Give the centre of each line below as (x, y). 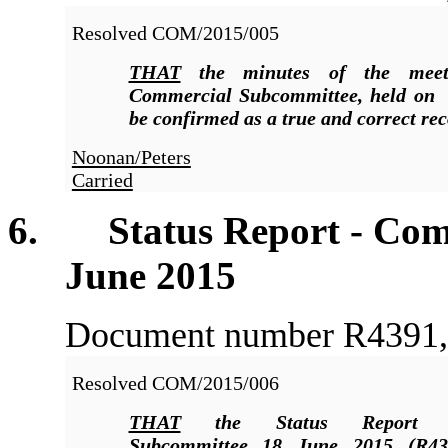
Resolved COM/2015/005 (175, 33)
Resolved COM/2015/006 (175, 383)
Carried (102, 180)
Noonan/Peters (131, 157)
